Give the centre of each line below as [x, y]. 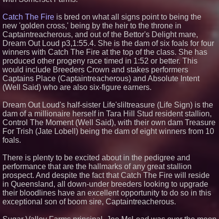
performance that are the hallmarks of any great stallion [97, 166]
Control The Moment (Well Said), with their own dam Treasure [109, 122]
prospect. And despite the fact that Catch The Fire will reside [106, 175]
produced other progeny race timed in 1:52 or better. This [100, 61]
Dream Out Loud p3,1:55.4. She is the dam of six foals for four [108, 43]
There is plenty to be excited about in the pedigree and [96, 158]
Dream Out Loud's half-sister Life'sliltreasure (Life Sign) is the [108, 105]
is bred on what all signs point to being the [128, 17]
